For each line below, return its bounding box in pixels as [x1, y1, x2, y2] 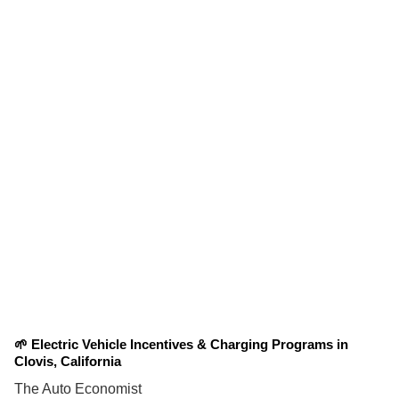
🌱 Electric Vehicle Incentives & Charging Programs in [14, 336, 348, 352]
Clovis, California [14, 353, 121, 369]
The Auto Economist [14, 380, 142, 396]
